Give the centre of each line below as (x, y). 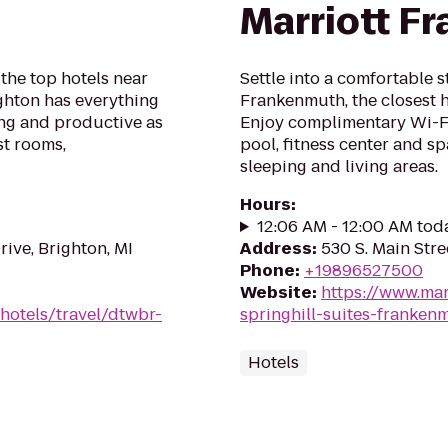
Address (276, 248)
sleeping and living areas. (339, 166)
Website (276, 292)
